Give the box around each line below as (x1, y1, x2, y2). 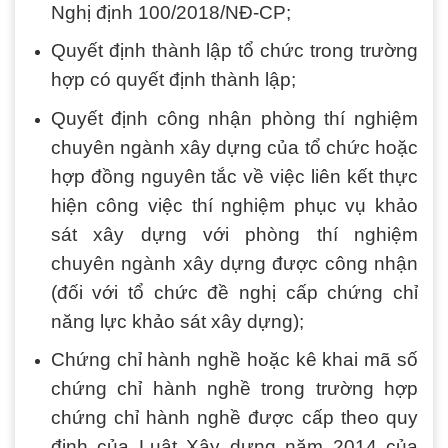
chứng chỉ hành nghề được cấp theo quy (50, 407, 418, 429)
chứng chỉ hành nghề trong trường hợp (50, 378, 418, 400)
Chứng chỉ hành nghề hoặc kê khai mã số (50, 349, 418, 371)
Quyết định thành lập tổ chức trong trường (50, 40, 418, 62)
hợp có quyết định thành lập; (50, 69, 296, 91)
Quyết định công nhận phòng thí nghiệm (50, 107, 418, 129)
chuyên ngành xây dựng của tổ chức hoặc (50, 136, 418, 158)
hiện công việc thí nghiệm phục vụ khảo (50, 194, 418, 216)
